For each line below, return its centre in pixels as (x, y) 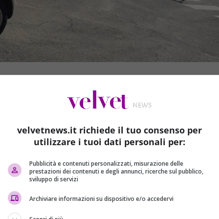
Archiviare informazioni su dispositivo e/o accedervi (101, 199)
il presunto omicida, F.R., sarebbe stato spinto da (120, 208)
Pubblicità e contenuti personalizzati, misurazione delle (106, 163)
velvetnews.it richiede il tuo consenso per (109, 130)
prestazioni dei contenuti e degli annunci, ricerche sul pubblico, (116, 171)
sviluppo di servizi (54, 179)
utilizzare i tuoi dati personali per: (109, 142)
